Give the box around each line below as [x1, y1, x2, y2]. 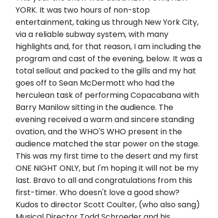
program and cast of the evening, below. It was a [16, 53, 202, 64]
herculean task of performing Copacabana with [16, 89, 199, 101]
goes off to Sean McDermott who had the [16, 77, 175, 89]
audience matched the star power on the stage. [16, 138, 200, 149]
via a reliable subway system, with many [16, 28, 168, 40]
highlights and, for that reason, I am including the [16, 40, 201, 52]
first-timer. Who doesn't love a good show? [16, 186, 180, 198]
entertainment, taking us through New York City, [16, 16, 199, 28]
